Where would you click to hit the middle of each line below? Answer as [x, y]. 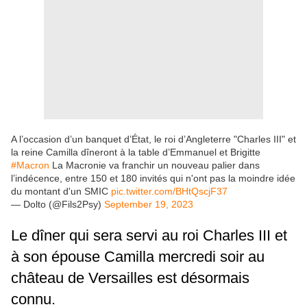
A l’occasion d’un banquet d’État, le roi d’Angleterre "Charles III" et [153, 139]
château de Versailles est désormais [130, 278]
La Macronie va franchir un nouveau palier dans [155, 165]
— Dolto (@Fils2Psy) [58, 205]
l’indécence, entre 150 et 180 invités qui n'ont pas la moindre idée [153, 179]
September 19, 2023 [149, 205]
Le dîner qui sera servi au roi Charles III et [149, 236]
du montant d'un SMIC [61, 192]
